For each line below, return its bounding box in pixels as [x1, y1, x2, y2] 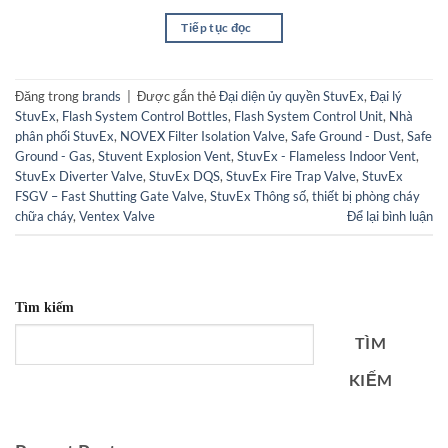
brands [82, 87, 121, 104]
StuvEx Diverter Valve [15, 167, 143, 184]
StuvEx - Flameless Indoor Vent [237, 147, 416, 164]
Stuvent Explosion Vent [98, 147, 231, 164]
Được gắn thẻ [137, 87, 219, 104]
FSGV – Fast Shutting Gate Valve [15, 187, 204, 204]
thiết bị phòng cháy [312, 187, 420, 204]
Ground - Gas [15, 147, 92, 164]
